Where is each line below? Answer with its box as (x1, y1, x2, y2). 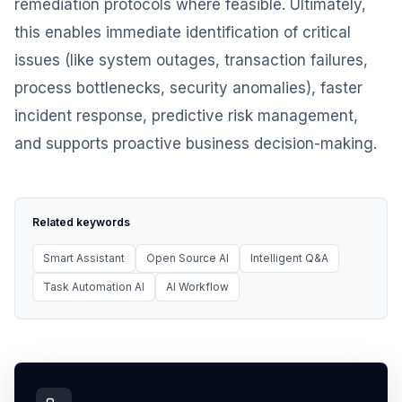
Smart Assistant (43, 251, 125, 265)
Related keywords (32, 215, 130, 229)
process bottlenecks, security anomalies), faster (14, 79, 363, 97)
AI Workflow (166, 280, 229, 293)
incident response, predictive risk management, (14, 107, 358, 125)
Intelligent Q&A (250, 251, 328, 265)
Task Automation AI (43, 280, 144, 293)
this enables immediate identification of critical (14, 23, 351, 41)
